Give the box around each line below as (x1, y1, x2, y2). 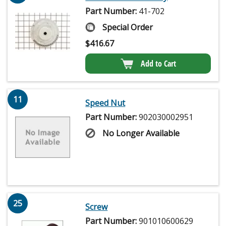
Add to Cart (140, 58, 176, 70)
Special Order (102, 22, 153, 33)
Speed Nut (85, 97, 126, 109)
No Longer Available (102, 128, 180, 139)
